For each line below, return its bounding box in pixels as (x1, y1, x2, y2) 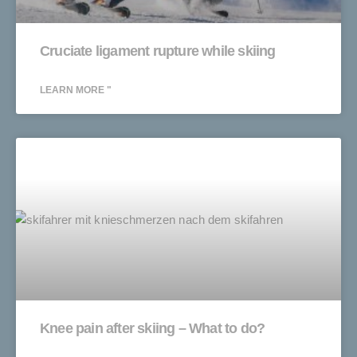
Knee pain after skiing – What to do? (40, 320, 265, 336)
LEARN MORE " (40, 84, 112, 96)
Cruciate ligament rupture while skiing (40, 42, 276, 59)
